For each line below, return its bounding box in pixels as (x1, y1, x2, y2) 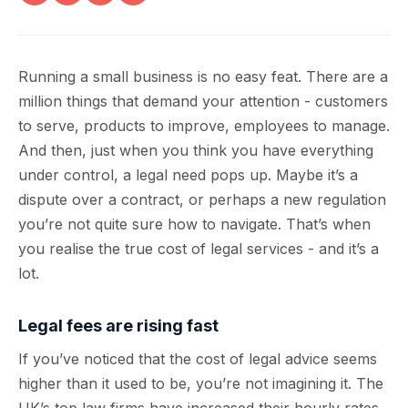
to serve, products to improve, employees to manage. (18, 117, 390, 135)
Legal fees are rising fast (18, 316, 219, 335)
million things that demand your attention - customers (18, 92, 388, 110)
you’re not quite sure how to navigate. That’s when (18, 215, 371, 233)
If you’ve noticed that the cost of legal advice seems (18, 350, 377, 368)
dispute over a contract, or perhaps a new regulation (18, 190, 386, 209)
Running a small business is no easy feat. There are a (18, 67, 388, 86)
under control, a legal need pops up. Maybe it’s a (18, 166, 358, 184)
